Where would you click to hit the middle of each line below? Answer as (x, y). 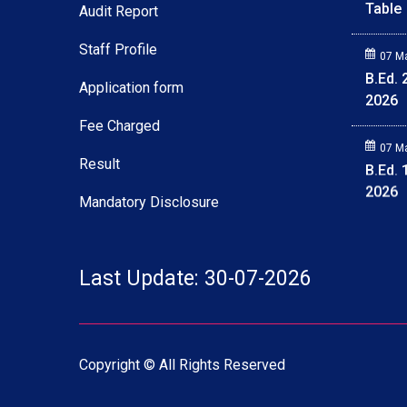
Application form (131, 88)
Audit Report (119, 11)
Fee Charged (119, 126)
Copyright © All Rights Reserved (182, 365)
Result (99, 164)
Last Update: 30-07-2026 (195, 278)
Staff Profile (118, 50)
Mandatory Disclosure (149, 202)
